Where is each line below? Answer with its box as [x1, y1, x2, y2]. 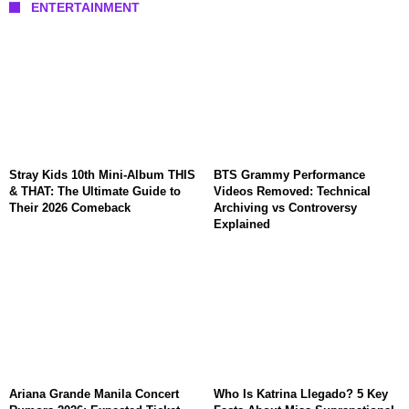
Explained [214, 217, 270, 232]
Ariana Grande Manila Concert [9, 386, 179, 401]
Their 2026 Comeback [9, 201, 131, 215]
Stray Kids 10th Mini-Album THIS [9, 168, 195, 183]
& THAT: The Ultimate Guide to [9, 184, 181, 199]
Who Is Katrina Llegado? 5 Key [214, 386, 388, 401]
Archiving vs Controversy [214, 201, 357, 215]
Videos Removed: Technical [214, 184, 371, 199]
